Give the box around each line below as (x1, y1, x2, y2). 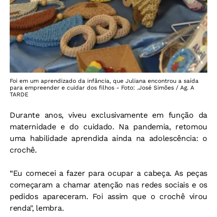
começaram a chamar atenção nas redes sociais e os (10, 180, 207, 190)
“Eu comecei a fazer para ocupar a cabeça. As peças (10, 169, 207, 178)
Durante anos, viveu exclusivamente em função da (10, 110, 207, 120)
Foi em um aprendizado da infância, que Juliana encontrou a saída (10, 77, 199, 85)
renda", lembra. (10, 203, 64, 213)
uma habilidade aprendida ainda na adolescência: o (10, 134, 207, 143)
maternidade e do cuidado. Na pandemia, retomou (10, 122, 207, 132)
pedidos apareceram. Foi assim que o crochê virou (10, 192, 207, 201)
